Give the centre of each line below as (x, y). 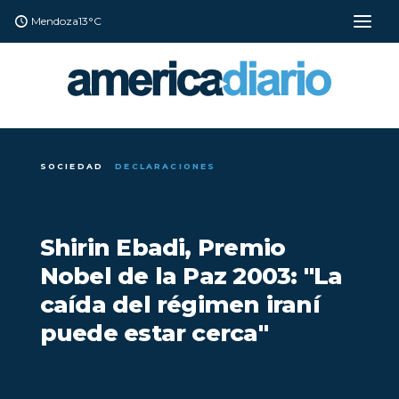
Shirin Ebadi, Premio (163, 247)
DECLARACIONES (166, 167)
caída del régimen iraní (179, 304)
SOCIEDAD (72, 167)
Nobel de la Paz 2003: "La (191, 276)
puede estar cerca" (154, 333)
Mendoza (54, 21)
